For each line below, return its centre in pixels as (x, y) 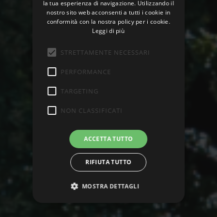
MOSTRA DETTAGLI (111, 186)
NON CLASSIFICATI (92, 110)
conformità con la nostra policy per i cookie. (108, 22)
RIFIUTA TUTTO (108, 162)
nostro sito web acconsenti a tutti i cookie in (108, 12)
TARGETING (80, 91)
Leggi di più (108, 31)
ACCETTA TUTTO (108, 139)
